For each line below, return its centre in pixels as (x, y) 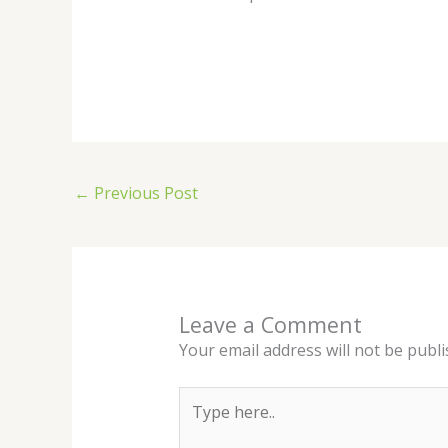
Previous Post (144, 193)
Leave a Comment (270, 325)
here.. (198, 423)
